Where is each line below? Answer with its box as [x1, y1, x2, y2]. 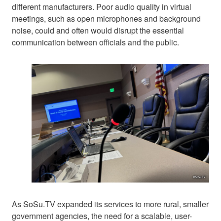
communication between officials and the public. [12, 36, 179, 48]
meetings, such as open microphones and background [12, 12, 201, 24]
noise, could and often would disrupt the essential [12, 24, 184, 36]
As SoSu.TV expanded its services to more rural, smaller [12, 198, 209, 210]
